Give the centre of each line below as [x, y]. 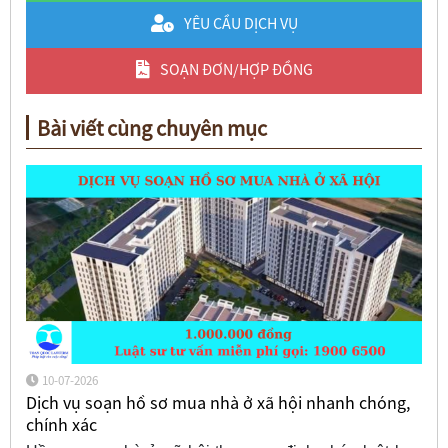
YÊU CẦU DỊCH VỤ [240, 23]
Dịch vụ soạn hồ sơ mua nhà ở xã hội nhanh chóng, [217, 402]
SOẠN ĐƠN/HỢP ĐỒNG [236, 69]
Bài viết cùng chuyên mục [151, 127]
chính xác [61, 424]
